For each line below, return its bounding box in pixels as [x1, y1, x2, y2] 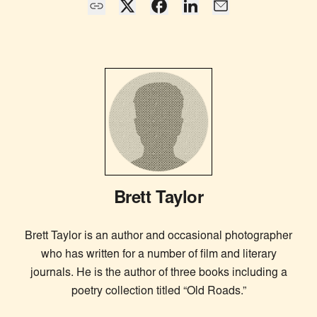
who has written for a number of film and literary [40, 249, 277, 261]
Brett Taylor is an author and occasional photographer [25, 231, 292, 243]
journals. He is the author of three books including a [30, 267, 287, 279]
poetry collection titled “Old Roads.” [71, 286, 246, 298]
